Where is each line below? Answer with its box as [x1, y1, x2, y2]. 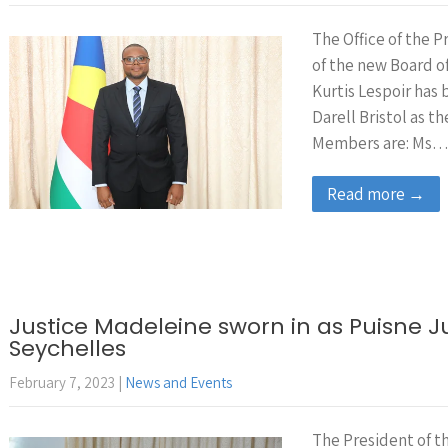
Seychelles [9, 333, 126, 364]
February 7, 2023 [9, 373, 115, 392]
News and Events [125, 373, 232, 392]
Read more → [327, 183, 425, 205]
